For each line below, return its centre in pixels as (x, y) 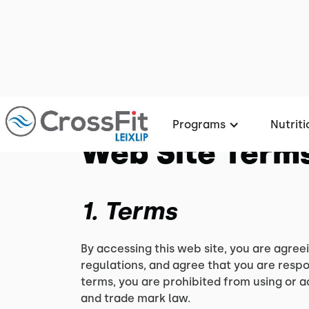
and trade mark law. (136, 298)
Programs (199, 124)
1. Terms (129, 211)
